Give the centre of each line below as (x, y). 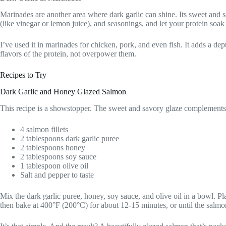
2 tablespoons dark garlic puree (70, 138)
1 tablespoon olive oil (54, 165)
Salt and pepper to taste (57, 175)
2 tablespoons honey (53, 147)
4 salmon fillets (44, 129)
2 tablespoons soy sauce (58, 156)
